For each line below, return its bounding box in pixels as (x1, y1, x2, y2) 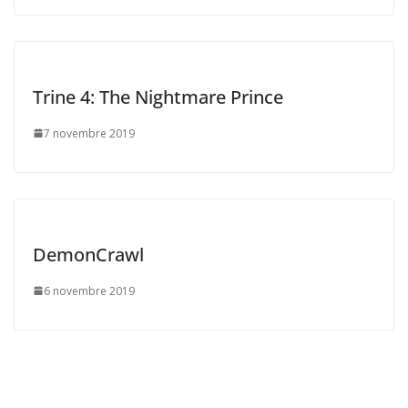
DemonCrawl (33, 241, 144, 267)
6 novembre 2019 (44, 282, 135, 299)
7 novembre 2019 (44, 125, 135, 141)
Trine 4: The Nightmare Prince (33, 84, 283, 109)
